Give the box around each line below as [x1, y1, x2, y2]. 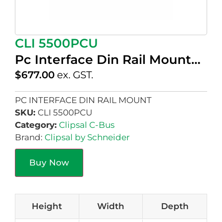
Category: [15, 120, 59, 130]
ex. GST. [57, 69, 93, 81]
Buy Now [29, 158, 69, 168]
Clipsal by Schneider [45, 132, 130, 143]
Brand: [15, 132, 45, 143]
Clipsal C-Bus [59, 120, 114, 130]
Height [32, 201, 62, 212]
